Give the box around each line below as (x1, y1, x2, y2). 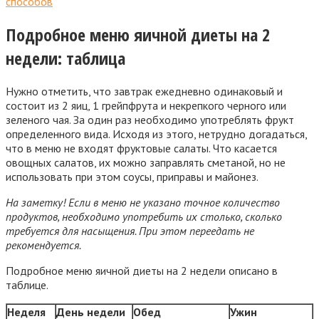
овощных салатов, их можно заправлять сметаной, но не (6, 155, 286, 169)
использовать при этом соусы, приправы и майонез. (6, 169, 258, 184)
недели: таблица (6, 46, 125, 70)
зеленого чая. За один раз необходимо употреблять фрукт (6, 112, 294, 127)
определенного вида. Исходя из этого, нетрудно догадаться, (6, 126, 307, 141)
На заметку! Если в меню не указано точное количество (6, 194, 280, 209)
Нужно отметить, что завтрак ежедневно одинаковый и (6, 83, 283, 98)
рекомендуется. (6, 237, 81, 252)
